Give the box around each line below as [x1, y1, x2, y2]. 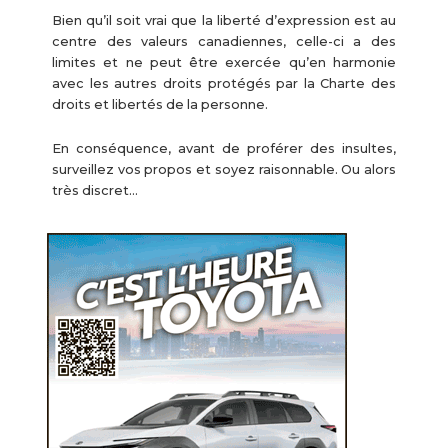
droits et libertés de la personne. [51, 97, 268, 113]
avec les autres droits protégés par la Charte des [51, 76, 397, 92]
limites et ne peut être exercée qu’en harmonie [51, 55, 397, 71]
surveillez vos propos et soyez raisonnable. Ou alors [51, 161, 397, 177]
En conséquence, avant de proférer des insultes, [51, 140, 397, 156]
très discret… [51, 182, 138, 198]
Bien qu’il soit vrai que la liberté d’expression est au [51, 13, 397, 29]
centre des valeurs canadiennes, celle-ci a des [51, 34, 397, 50]
